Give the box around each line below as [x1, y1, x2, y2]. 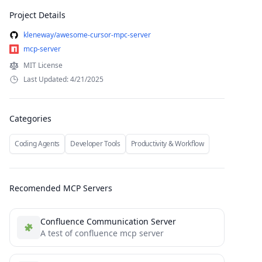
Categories [9, 113, 51, 124]
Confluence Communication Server [40, 216, 176, 227]
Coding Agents [15, 139, 60, 149]
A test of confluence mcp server [40, 227, 164, 239]
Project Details [9, 9, 65, 20]
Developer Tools [70, 139, 120, 149]
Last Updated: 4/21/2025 [23, 74, 104, 84]
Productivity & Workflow [130, 139, 204, 149]
